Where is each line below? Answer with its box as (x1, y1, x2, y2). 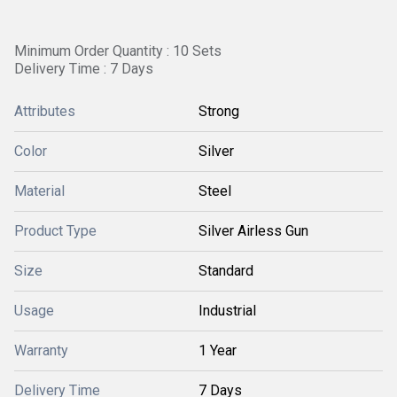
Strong (198, 103, 239, 120)
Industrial (198, 302, 256, 319)
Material (14, 183, 65, 199)
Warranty (14, 342, 68, 359)
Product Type (14, 222, 97, 239)
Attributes (14, 103, 75, 120)
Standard (198, 262, 253, 279)
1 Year (198, 342, 237, 359)
